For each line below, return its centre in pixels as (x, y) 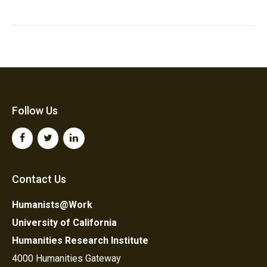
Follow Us (35, 110)
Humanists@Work (52, 204)
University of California (64, 222)
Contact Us (39, 179)
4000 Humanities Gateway (66, 258)
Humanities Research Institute (80, 240)
